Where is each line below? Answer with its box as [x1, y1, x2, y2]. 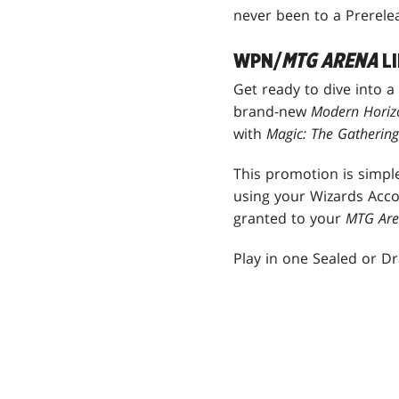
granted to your [233, 208, 346, 229]
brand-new [233, 102, 311, 122]
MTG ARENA [281, 51, 378, 73]
